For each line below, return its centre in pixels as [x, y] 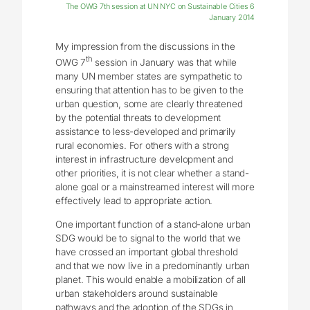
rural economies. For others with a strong [142, 145]
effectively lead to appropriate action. [134, 200]
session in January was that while [164, 62]
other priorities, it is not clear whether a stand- [153, 173]
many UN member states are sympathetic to [149, 76]
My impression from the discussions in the [145, 47]
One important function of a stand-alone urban [153, 224]
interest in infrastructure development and [144, 159]
